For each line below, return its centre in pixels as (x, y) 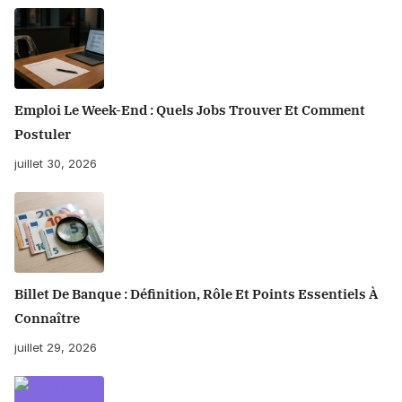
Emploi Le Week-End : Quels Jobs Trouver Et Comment (190, 110)
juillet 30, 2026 (56, 164)
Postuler (43, 135)
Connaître (47, 319)
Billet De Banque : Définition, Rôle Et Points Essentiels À (196, 294)
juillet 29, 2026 (56, 348)
